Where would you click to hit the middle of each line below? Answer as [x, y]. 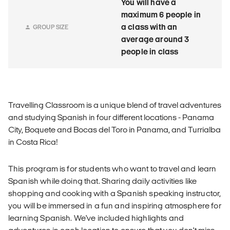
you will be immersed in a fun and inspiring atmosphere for [115, 206]
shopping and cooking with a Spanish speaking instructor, [115, 194]
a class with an [149, 27]
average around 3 [155, 40]
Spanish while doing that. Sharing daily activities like [103, 181]
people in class [150, 52]
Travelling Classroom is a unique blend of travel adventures [115, 105]
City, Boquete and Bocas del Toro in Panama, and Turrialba [114, 130]
